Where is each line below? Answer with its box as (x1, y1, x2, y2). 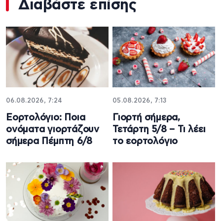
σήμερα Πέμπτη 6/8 (6, 137, 93, 147)
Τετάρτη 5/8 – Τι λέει (112, 125, 206, 135)
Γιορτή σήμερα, (112, 113, 180, 123)
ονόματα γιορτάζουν (6, 125, 100, 135)
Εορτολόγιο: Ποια (6, 113, 85, 123)
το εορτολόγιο (112, 137, 178, 147)
